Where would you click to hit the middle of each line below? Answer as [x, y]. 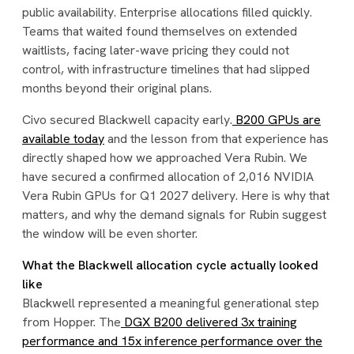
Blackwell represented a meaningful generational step [171, 303]
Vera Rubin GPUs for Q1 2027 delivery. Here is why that [176, 196]
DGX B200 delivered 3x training [209, 322]
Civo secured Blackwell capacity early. [127, 120]
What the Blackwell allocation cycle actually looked [170, 265]
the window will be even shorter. [110, 233]
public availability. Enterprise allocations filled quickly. [167, 12]
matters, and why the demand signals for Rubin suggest [174, 215]
